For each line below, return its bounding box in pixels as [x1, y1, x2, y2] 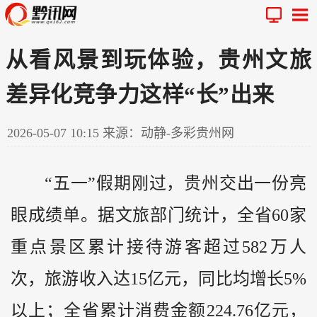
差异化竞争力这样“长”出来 [6, 81, 275, 107]
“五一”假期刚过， [45, 173, 185, 192]
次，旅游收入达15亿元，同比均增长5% [11, 269, 306, 288]
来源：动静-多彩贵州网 [103, 125, 234, 140]
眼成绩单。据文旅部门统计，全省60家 [11, 205, 306, 224]
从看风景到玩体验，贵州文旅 [6, 47, 311, 72]
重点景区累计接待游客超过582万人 [11, 237, 306, 256]
